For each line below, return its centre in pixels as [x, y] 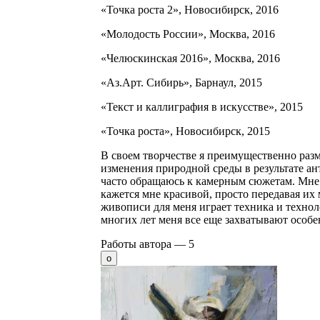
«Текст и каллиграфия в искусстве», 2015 [202, 106]
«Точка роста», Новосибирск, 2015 [185, 131]
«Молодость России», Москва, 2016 [188, 34]
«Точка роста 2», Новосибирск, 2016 [190, 9]
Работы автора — [145, 244]
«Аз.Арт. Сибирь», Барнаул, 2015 [181, 82]
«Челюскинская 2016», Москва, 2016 [190, 58]
